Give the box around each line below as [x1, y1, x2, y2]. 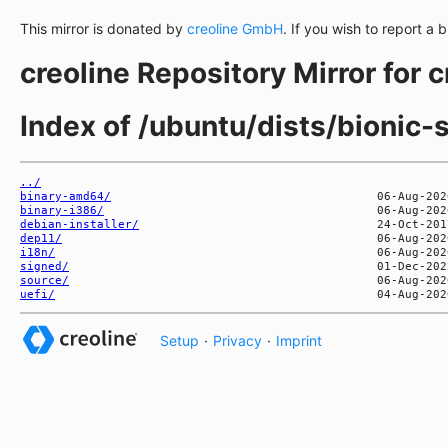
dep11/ [20, 230, 62, 245]
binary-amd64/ [20, 188, 111, 203]
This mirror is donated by [20, 20, 187, 37]
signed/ [20, 258, 69, 273]
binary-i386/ [20, 202, 104, 217]
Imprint [276, 331, 322, 349]
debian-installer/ [20, 216, 139, 231]
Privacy [213, 331, 262, 349]
